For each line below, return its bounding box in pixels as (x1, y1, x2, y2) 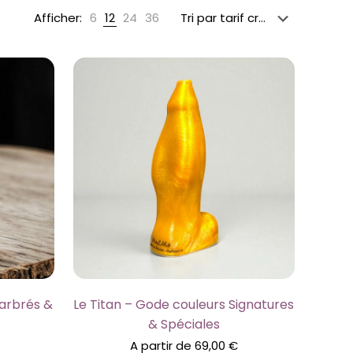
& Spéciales (147, 314, 220, 333)
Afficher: (33, 9, 82, 26)
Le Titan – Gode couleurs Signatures (73, 295, 295, 314)
